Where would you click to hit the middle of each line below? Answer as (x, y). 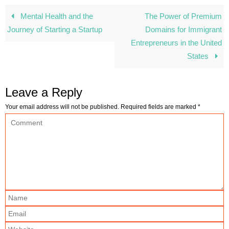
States (199, 56)
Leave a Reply (44, 93)
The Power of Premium (183, 16)
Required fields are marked (159, 107)
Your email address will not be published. (62, 107)
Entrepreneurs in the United (176, 43)
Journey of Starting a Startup (55, 30)
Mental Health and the (55, 16)
